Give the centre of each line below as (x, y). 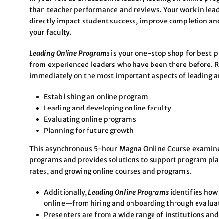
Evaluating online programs (90, 119)
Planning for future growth (89, 130)
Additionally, (66, 192)
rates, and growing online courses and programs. (110, 171)
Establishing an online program (96, 97)
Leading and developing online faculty (108, 108)
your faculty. (51, 32)
